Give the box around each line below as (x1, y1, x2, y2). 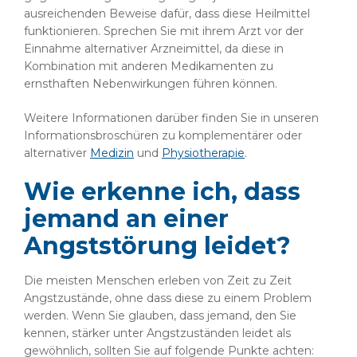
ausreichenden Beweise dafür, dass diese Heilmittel (24, 6, 310, 21)
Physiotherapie (162, 146, 245, 160)
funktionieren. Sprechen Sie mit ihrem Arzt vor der (24, 24, 304, 38)
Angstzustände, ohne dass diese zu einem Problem (24, 291, 312, 305)
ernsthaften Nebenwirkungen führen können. (24, 76, 277, 91)
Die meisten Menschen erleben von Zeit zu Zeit (24, 273, 292, 288)
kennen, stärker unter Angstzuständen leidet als (24, 326, 291, 340)
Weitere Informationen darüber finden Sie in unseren (24, 111, 319, 125)
